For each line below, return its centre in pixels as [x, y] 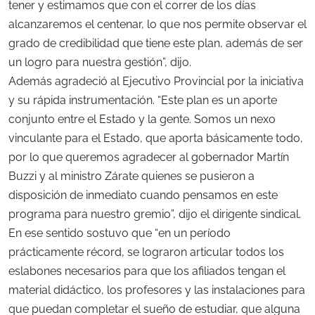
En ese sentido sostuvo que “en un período [120, 233]
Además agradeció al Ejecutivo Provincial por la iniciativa [156, 81]
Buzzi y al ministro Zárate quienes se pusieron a [131, 176]
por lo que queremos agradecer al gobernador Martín [149, 157]
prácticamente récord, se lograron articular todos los [146, 252]
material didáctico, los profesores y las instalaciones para [157, 290]
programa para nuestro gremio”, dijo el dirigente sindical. [155, 214]
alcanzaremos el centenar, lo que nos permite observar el [157, 24]
